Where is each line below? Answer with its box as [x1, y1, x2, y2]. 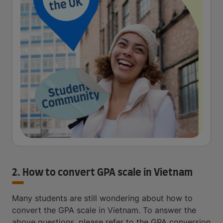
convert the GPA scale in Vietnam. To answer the [12, 205, 196, 215]
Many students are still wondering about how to [12, 193, 193, 203]
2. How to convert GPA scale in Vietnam [12, 168, 193, 178]
